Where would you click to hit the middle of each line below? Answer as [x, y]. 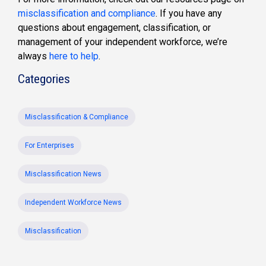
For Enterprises [50, 146]
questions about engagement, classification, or [114, 28]
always [34, 56]
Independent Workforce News [73, 203]
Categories [44, 79]
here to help [74, 56]
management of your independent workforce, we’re [123, 42]
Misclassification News [63, 174]
